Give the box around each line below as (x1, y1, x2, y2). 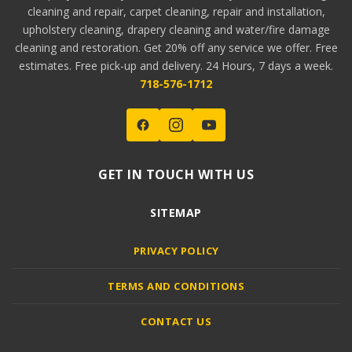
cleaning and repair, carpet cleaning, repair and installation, (27, 4, 325, 20)
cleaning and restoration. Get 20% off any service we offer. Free (14, 40, 338, 56)
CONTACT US (141, 314, 211, 329)
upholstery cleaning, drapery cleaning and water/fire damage (22, 22, 330, 38)
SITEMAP (150, 205, 202, 221)
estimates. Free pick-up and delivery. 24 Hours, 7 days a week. (19, 58, 333, 74)
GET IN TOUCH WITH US (98, 166, 254, 184)
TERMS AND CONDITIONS (108, 279, 244, 294)
